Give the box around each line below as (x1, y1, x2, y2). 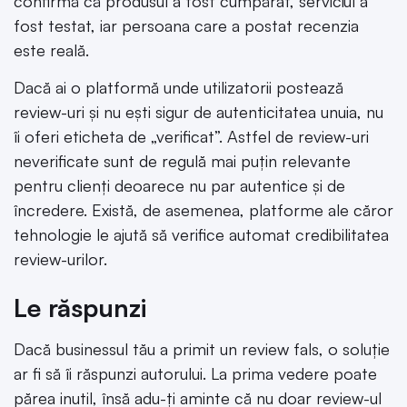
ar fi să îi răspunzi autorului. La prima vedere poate (14, 362, 377, 383)
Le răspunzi (14, 291, 146, 323)
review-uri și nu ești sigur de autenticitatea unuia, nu (14, 102, 383, 123)
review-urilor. (14, 249, 107, 270)
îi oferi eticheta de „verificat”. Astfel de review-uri (14, 126, 369, 147)
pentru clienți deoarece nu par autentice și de (14, 175, 345, 196)
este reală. (14, 39, 89, 60)
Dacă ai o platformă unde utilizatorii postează (14, 77, 343, 98)
